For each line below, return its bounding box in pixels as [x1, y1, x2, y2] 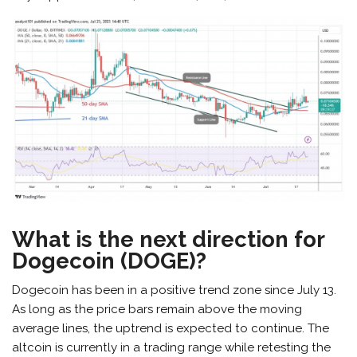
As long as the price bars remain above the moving [12, 302, 303, 317]
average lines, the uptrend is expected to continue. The [12, 321, 330, 336]
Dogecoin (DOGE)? [12, 247, 207, 273]
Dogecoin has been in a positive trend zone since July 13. [12, 283, 337, 298]
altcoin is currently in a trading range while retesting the [12, 340, 331, 355]
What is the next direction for [12, 226, 325, 252]
